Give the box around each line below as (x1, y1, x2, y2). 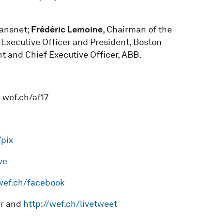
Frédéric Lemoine (31, 24, 103, 34)
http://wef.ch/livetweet (23, 198, 117, 209)
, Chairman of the (102, 24, 172, 34)
